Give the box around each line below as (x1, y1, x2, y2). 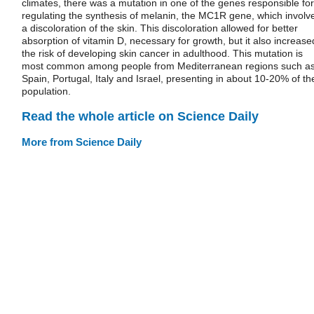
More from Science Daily (22, 135, 142, 148)
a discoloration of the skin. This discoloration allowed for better (22, 22, 298, 34)
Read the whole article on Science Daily (22, 109, 259, 123)
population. (22, 86, 71, 97)
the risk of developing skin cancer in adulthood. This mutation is (22, 48, 303, 59)
